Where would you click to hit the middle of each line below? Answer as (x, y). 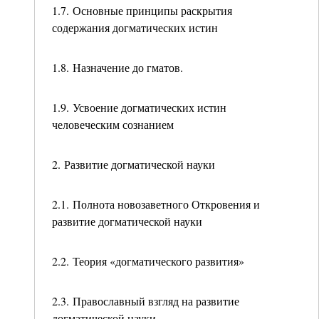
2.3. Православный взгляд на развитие (146, 301)
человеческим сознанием (113, 124)
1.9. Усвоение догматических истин (139, 107)
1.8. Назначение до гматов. (117, 67)
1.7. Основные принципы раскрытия (142, 10)
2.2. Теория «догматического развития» (148, 261)
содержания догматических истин (135, 27)
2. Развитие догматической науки (134, 164)
